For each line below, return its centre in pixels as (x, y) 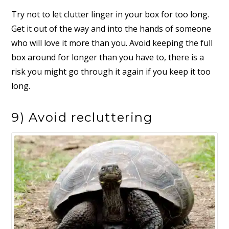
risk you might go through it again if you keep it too (111, 71)
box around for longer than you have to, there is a (108, 57)
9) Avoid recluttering (82, 118)
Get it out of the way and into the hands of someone (111, 28)
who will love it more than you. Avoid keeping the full (112, 43)
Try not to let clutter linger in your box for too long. (110, 14)
